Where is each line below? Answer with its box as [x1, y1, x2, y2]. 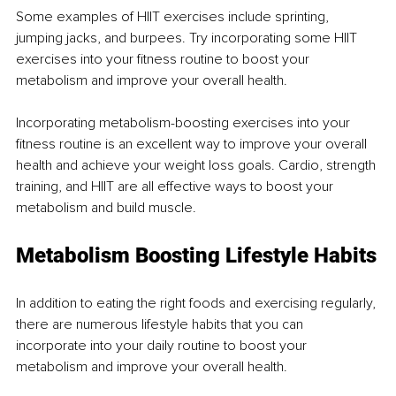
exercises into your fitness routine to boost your [16, 49, 313, 68]
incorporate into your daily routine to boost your [16, 336, 310, 354]
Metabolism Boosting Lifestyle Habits [16, 242, 377, 268]
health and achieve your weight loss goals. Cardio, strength [16, 156, 379, 174]
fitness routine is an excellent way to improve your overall [16, 134, 370, 153]
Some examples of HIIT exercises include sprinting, [16, 7, 332, 26]
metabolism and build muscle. [16, 198, 196, 217]
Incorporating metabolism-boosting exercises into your [16, 113, 354, 132]
